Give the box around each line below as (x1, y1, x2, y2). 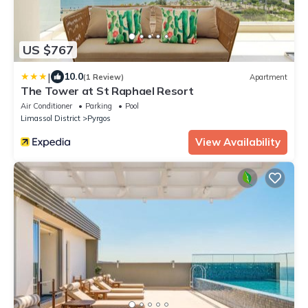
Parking (85, 101, 112, 111)
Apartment (250, 71, 287, 82)
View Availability (195, 135, 280, 149)
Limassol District (21, 113, 80, 124)
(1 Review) (83, 71, 124, 82)
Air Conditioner (21, 101, 72, 111)
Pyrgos (87, 113, 111, 124)
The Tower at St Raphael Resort (21, 84, 194, 98)
